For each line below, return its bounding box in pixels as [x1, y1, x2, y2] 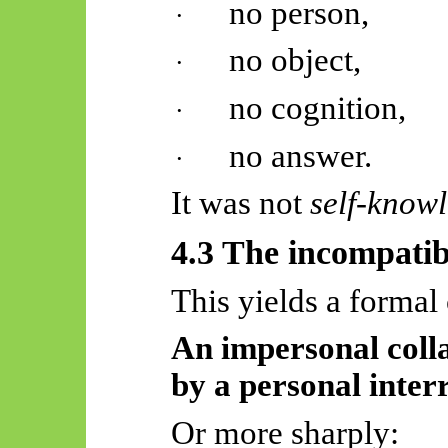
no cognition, [229, 89, 407, 126]
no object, [229, 42, 362, 79]
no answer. [229, 137, 373, 174]
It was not [170, 185, 310, 222]
